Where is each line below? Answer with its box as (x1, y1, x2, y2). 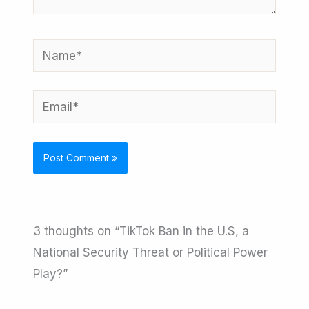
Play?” (33, 266, 68, 281)
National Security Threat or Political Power (33, 245, 268, 259)
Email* (32, 93, 69, 108)
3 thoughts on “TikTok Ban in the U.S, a (33, 223, 250, 238)
